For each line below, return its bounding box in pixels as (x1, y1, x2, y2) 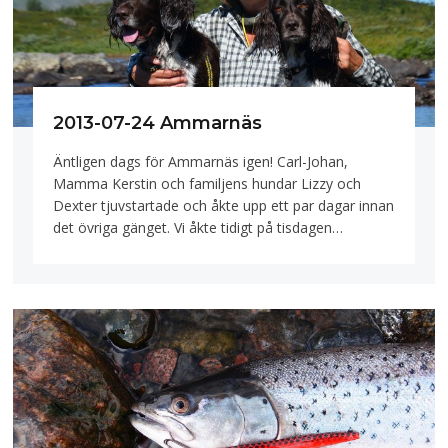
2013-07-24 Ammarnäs (53, 111, 263, 134)
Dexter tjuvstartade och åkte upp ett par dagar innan (53, 195, 395, 215)
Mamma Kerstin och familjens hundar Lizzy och (53, 173, 362, 193)
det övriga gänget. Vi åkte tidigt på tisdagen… (53, 217, 344, 237)
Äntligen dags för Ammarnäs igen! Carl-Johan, (53, 151, 349, 171)
